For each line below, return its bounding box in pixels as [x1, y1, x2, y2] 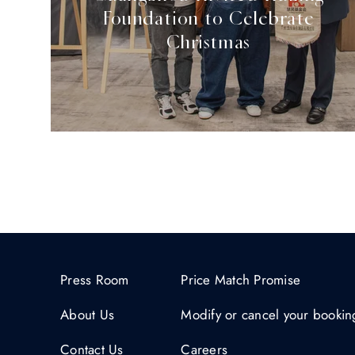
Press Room [60, 270, 129, 289]
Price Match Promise [181, 270, 301, 289]
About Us [60, 305, 115, 324]
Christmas [166, 30, 250, 54]
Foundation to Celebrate [102, 6, 315, 30]
